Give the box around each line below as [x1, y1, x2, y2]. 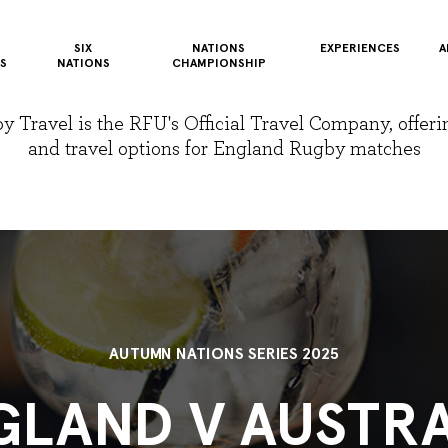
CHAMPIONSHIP [171, 56, 266, 70]
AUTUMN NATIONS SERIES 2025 [109, 344, 339, 363]
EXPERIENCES [320, 41, 401, 55]
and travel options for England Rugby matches [27, 139, 421, 159]
